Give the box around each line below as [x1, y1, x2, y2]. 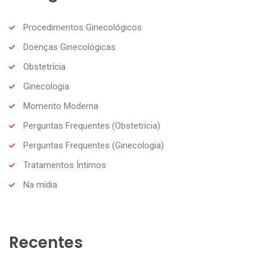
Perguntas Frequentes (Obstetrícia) [23, 120, 160, 131]
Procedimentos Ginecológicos [23, 21, 142, 33]
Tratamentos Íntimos [23, 159, 106, 170]
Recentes [9, 231, 83, 253]
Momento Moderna [23, 100, 98, 111]
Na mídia [23, 179, 57, 190]
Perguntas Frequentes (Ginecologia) [23, 139, 164, 151]
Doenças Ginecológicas [23, 41, 116, 52]
